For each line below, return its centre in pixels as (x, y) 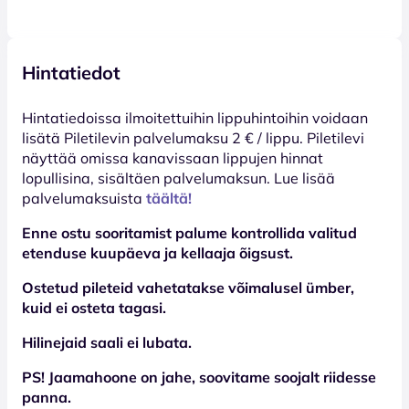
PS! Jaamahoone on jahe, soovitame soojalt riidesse (199, 377)
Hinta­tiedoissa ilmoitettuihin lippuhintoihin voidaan (195, 117)
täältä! (169, 198)
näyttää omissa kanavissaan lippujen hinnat (173, 157)
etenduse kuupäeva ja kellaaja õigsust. (157, 252)
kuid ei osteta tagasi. (94, 307)
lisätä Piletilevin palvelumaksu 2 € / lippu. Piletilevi (193, 137)
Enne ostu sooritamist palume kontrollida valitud (189, 232)
